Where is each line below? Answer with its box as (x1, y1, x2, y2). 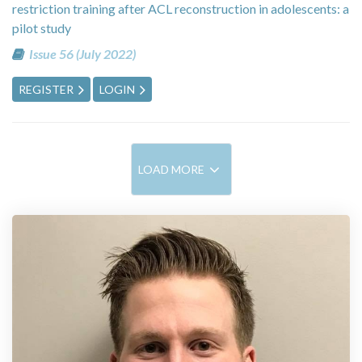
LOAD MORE (137, 162, 204, 177)
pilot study (12, 19, 71, 36)
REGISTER (19, 82, 74, 96)
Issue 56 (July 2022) (28, 45, 136, 61)
